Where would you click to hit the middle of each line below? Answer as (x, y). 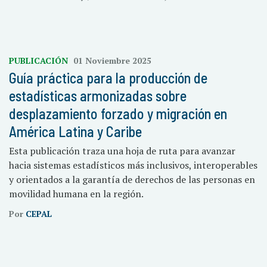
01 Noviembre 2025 (112, 60)
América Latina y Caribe (75, 131)
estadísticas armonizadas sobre (98, 96)
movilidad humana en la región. (76, 194)
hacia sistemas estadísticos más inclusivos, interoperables (133, 165)
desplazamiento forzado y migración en (118, 114)
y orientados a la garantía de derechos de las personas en (132, 179)
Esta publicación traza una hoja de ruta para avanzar (122, 151)
